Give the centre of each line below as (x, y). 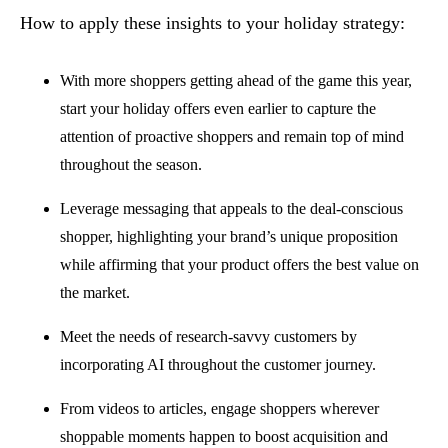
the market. (95, 292)
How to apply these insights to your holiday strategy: (212, 22)
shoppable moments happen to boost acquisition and (224, 436)
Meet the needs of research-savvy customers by (208, 336)
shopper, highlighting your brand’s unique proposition (229, 236)
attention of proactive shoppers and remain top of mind (232, 136)
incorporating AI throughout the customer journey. (218, 364)
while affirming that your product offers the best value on (239, 264)
